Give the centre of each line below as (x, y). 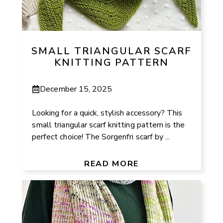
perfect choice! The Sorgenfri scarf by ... (101, 137)
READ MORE (111, 164)
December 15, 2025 (76, 89)
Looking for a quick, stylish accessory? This (107, 113)
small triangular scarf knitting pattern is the (109, 125)
